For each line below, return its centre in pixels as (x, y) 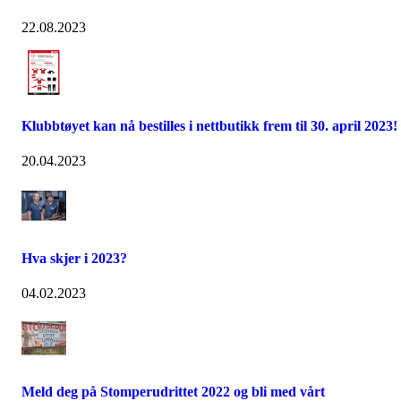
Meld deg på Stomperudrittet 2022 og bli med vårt (173, 391)
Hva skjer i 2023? (74, 259)
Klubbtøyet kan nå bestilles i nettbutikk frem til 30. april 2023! (209, 125)
